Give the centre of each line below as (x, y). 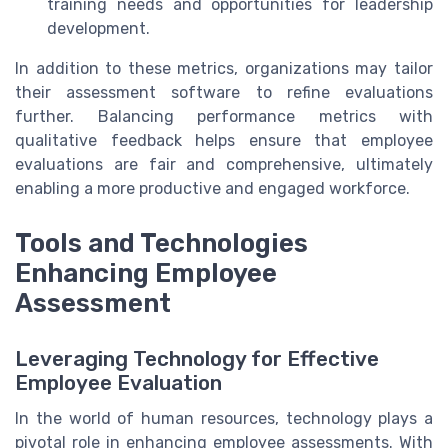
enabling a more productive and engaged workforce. (212, 189)
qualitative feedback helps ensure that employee (224, 141)
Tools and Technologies (161, 242)
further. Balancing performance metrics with (224, 117)
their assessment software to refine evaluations (224, 93)
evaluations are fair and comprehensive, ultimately (224, 165)
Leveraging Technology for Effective (197, 358)
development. (98, 29)
